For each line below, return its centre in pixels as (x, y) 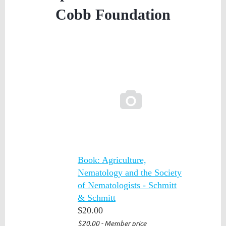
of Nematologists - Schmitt (127, 185)
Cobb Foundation (113, 15)
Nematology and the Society (130, 173)
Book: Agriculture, (112, 160)
